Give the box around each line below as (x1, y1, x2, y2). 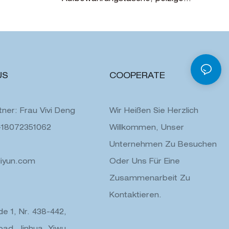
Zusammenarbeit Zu (109, 175, 190, 182)
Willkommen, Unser (109, 124, 184, 132)
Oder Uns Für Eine (109, 158, 180, 166)
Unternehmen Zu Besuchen (109, 141, 217, 149)
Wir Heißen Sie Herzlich (109, 107, 198, 115)
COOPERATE (109, 72, 165, 81)
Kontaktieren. (109, 192, 162, 199)
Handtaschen (61, 7, 114, 14)
